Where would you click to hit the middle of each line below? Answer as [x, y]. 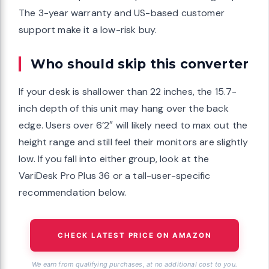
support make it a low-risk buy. [88, 30]
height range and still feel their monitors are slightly [134, 142]
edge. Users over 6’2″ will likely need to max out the [133, 125]
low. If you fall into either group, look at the [114, 159]
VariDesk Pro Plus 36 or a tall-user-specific [115, 176]
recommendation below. [73, 193]
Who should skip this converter [140, 64]
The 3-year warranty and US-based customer [122, 13]
